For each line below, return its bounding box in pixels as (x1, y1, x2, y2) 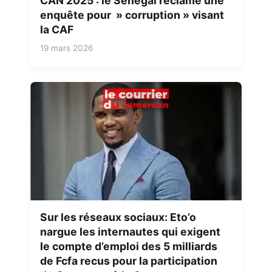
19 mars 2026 (40, 42, 93, 53)
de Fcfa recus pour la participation (40, 254, 217, 268)
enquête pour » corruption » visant (40, 8, 224, 21)
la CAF (40, 22, 73, 36)
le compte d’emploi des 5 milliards (40, 240, 217, 253)
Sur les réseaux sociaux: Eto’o (40, 211, 196, 224)
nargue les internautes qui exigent (40, 225, 220, 239)
